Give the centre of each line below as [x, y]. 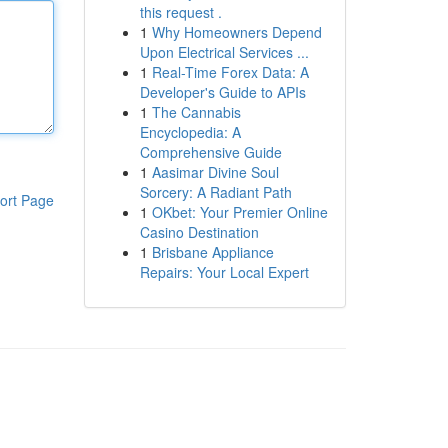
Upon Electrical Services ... [224, 52]
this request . [180, 12]
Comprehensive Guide [210, 152]
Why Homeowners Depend [236, 32]
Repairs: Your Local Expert [224, 272]
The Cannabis [196, 112]
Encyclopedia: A [190, 132]
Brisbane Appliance [212, 252]
